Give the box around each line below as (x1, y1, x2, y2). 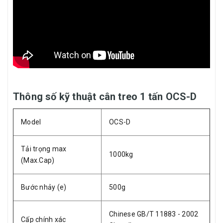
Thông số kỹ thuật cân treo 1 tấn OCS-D (13, 91, 197, 103)
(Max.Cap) (21, 156, 55, 165)
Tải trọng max (21, 145, 67, 153)
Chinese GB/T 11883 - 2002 (109, 210, 199, 219)
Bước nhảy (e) (21, 183, 67, 192)
